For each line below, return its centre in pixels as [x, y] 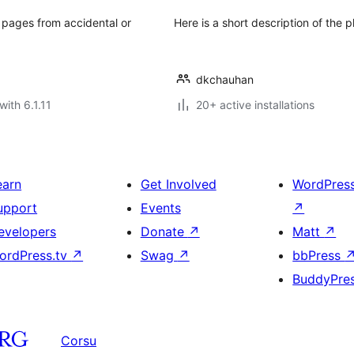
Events [160, 208]
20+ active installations [255, 105]
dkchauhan [225, 79]
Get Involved [178, 184]
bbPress [319, 255]
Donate [164, 232]
